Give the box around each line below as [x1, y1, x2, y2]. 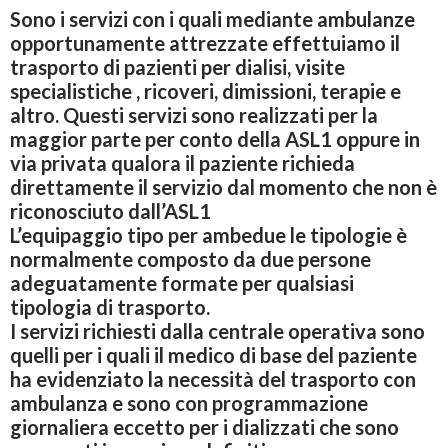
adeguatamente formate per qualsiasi [10, 270, 354, 295]
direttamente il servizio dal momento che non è [10, 174, 437, 199]
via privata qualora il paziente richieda [10, 150, 355, 175]
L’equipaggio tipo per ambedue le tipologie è [10, 222, 407, 247]
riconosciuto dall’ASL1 [10, 198, 211, 223]
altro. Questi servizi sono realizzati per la [10, 102, 378, 127]
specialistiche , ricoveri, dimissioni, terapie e [10, 78, 401, 103]
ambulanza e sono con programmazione [10, 390, 368, 415]
